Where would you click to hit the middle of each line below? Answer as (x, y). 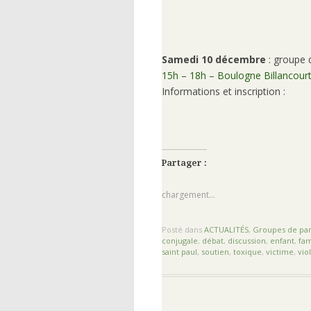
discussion (247, 240)
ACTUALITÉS (226, 229)
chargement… (188, 194)
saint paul (179, 251)
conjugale (180, 240)
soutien (215, 251)
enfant (282, 240)
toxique (247, 251)
